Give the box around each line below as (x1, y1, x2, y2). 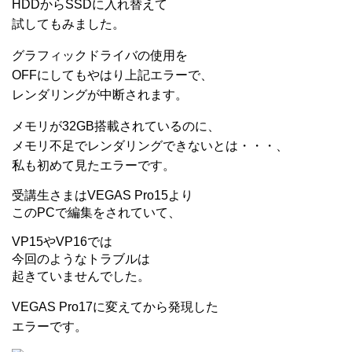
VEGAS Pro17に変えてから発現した (12, 299, 218, 313)
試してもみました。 (12, 16, 125, 31)
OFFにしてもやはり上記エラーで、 (12, 68, 213, 82)
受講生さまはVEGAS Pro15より (12, 188, 193, 202)
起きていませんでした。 (12, 269, 150, 283)
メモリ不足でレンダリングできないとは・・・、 (12, 138, 288, 152)
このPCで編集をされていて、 (12, 205, 181, 219)
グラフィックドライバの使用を (12, 48, 188, 62)
